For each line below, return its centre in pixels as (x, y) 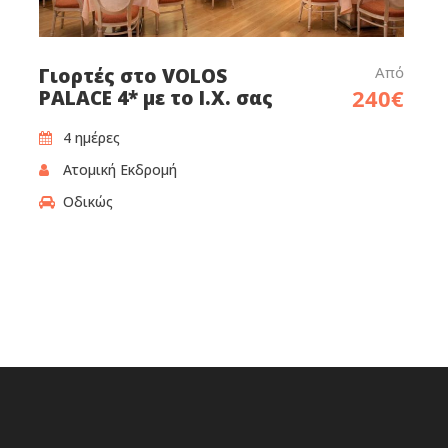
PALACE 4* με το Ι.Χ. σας (156, 97)
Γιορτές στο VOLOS (133, 75)
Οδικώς (88, 201)
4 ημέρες (91, 137)
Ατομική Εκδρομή (120, 169)
